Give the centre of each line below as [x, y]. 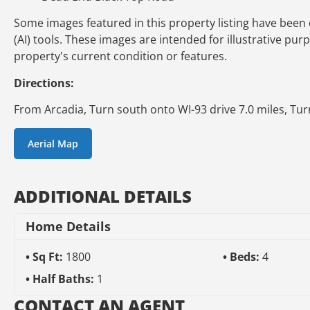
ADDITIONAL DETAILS [103, 196]
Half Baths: [65, 279]
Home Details [68, 226]
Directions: [44, 83]
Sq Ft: [49, 256]
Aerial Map [53, 143]
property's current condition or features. [120, 56]
